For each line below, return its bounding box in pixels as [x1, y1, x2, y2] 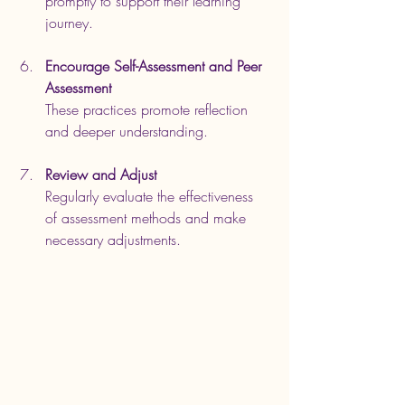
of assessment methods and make [45, 208, 250, 229]
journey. [45, 13, 93, 33]
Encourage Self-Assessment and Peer [45, 56, 266, 77]
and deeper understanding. [45, 121, 208, 142]
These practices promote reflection [45, 99, 252, 120]
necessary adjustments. [45, 230, 181, 250]
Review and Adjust [45, 165, 156, 185]
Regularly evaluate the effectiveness [45, 186, 258, 207]
